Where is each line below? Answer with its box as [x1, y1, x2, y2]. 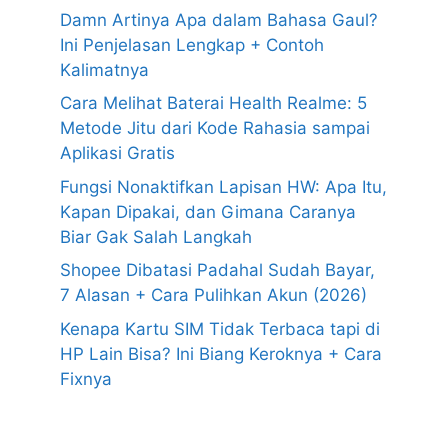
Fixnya [60, 368, 112, 389]
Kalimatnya [60, 59, 149, 80]
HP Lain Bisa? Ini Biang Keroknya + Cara [60, 343, 382, 364]
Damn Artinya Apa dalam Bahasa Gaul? [60, 9, 378, 30]
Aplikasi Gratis [60, 143, 175, 164]
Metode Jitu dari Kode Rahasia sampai [60, 118, 370, 139]
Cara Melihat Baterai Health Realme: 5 [60, 93, 367, 114]
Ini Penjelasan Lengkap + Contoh [60, 34, 324, 55]
